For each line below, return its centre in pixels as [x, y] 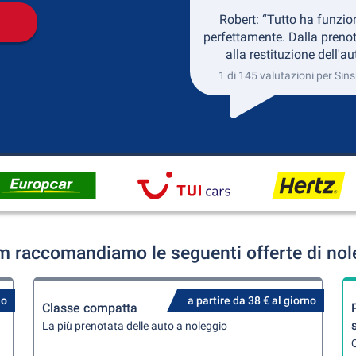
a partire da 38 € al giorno [252, 300]
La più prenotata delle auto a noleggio [135, 326]
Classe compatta [90, 308]
